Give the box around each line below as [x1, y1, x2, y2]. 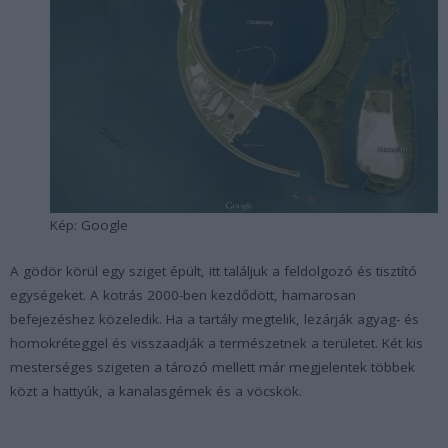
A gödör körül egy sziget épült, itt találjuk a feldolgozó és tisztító [10, 261, 417, 280]
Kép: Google [50, 215, 128, 234]
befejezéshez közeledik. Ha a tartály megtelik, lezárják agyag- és [10, 309, 419, 328]
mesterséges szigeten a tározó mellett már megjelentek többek [10, 357, 415, 376]
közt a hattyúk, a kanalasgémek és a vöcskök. [10, 381, 302, 400]
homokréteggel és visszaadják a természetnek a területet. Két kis [10, 333, 423, 352]
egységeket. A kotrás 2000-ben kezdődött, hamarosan [10, 285, 356, 304]
